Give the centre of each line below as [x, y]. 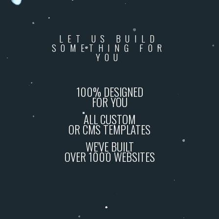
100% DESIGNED [109, 92]
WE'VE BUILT [109, 147]
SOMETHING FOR [109, 47]
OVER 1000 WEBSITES [109, 157]
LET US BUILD [109, 38]
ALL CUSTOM [109, 119]
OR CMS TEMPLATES [109, 130]
